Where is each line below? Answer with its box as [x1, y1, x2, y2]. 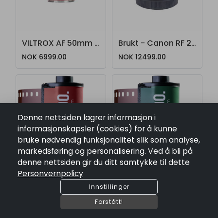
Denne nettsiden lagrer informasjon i [18, 112, 156, 123]
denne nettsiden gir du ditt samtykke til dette [18, 157, 190, 167]
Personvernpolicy [18, 168, 83, 179]
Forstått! [95, 198, 123, 206]
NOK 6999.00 [22, 52, 67, 62]
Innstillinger [89, 182, 129, 191]
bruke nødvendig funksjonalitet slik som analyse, [18, 135, 200, 145]
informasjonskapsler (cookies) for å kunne [18, 124, 177, 134]
